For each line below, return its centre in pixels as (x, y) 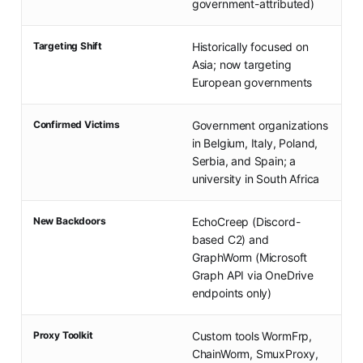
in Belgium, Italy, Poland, (255, 143)
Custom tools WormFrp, (252, 336)
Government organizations (260, 126)
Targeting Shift (68, 46)
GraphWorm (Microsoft (250, 258)
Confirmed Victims (76, 125)
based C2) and (230, 240)
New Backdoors (69, 221)
